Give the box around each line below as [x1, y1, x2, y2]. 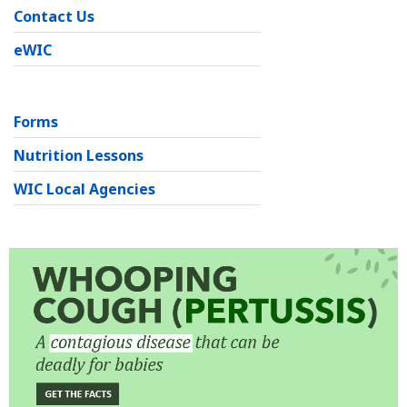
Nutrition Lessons [14, 145, 144, 166]
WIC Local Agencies [14, 179, 155, 200]
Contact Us [14, 6, 94, 27]
